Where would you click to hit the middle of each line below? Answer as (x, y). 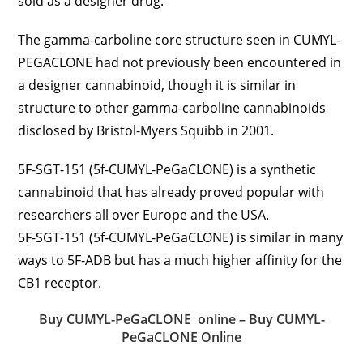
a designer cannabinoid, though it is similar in (157, 85)
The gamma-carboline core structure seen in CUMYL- (179, 40)
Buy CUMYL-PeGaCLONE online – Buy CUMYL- (181, 319)
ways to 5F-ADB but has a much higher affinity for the (180, 260)
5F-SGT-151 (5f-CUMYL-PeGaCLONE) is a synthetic (167, 169)
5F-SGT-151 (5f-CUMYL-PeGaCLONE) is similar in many (181, 237)
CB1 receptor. (60, 283)
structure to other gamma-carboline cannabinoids (172, 108)
